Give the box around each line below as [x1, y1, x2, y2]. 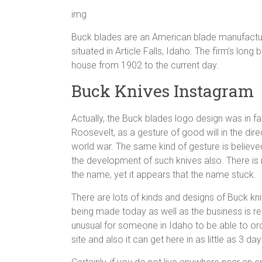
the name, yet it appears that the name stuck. [71, 169, 256, 180]
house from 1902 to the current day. [71, 60, 219, 71]
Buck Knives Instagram [71, 80, 254, 102]
